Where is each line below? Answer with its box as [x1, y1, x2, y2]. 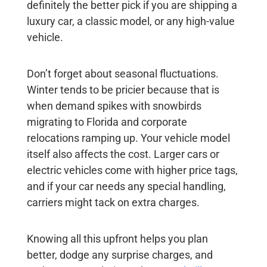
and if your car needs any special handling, [26, 180, 226, 193]
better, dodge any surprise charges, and [26, 249, 213, 262]
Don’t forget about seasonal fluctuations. [26, 67, 219, 80]
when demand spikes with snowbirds [26, 100, 201, 113]
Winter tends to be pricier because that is [26, 83, 219, 97]
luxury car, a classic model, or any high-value [26, 15, 235, 28]
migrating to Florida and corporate [26, 116, 187, 129]
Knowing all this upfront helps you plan [26, 232, 208, 246]
